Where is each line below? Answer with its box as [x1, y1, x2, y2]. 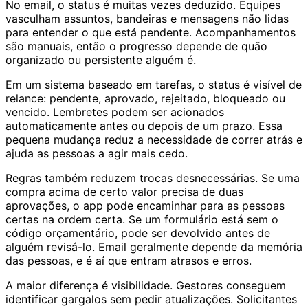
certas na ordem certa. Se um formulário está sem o [5, 212, 278, 226]
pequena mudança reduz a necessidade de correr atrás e [5, 133, 302, 146]
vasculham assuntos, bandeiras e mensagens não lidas [5, 12, 289, 25]
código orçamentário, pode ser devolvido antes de [5, 226, 270, 240]
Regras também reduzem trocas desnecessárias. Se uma [5, 171, 300, 185]
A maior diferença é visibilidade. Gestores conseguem [5, 278, 286, 292]
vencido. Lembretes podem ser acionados [5, 105, 224, 119]
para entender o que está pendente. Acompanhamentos [5, 25, 296, 39]
